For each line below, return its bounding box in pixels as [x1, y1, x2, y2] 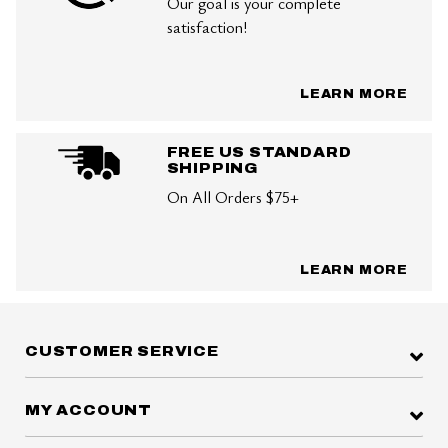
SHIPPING [166, 160, 259, 176]
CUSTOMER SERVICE [25, 344, 219, 360]
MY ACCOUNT [25, 403, 152, 419]
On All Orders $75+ [166, 185, 299, 208]
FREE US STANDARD [166, 144, 352, 160]
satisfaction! [166, 15, 247, 38]
